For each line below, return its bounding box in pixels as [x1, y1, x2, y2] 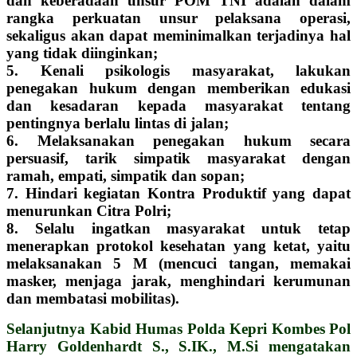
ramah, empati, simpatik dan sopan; [6, 167, 245, 184]
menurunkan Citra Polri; [6, 202, 171, 219]
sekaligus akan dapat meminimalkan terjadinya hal [6, 26, 351, 44]
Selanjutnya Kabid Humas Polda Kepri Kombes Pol [6, 320, 351, 337]
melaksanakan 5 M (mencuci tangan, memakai [6, 254, 351, 272]
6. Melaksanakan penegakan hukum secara [6, 131, 351, 149]
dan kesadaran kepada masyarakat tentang [6, 96, 351, 114]
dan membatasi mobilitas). [6, 289, 179, 307]
